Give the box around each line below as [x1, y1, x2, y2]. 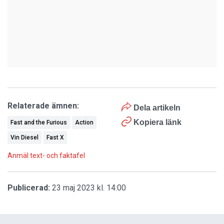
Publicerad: [7, 183, 50, 192]
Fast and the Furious [10, 119, 67, 126]
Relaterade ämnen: [7, 101, 79, 110]
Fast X [46, 134, 64, 141]
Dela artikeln [131, 103, 180, 112]
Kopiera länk [133, 118, 181, 126]
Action [75, 119, 93, 126]
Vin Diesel [10, 134, 38, 141]
